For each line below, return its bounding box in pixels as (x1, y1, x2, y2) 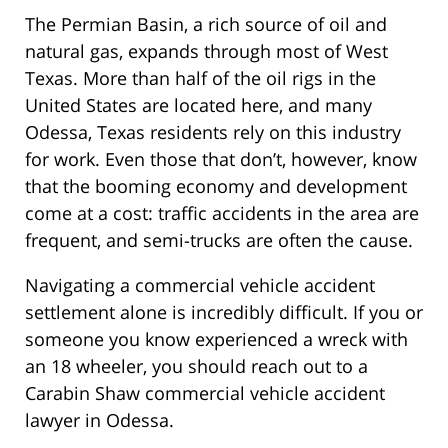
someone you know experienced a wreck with (25, 326, 408, 351)
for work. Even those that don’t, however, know (25, 146, 417, 171)
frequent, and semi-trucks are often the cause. (25, 227, 413, 252)
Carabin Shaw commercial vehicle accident (25, 380, 385, 405)
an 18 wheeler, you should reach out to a (25, 353, 368, 378)
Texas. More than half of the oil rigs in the (25, 65, 376, 90)
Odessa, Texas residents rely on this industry (25, 119, 401, 144)
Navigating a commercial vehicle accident (25, 272, 375, 297)
